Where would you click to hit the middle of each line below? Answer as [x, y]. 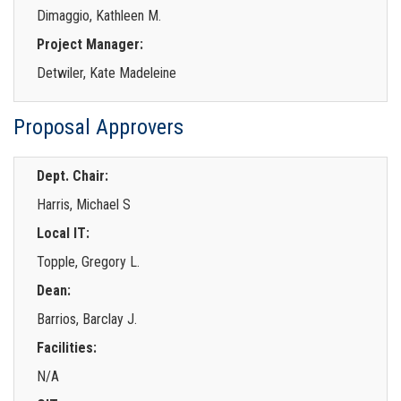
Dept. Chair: [73, 175]
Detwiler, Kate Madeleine [107, 73]
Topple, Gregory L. [88, 261]
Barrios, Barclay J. [87, 319]
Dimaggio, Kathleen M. [99, 15]
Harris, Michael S [84, 204]
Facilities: [67, 347]
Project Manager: [90, 44]
